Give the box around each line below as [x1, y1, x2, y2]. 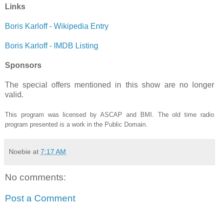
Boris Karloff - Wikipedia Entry [5, 22, 109, 30]
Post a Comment [5, 193, 75, 204]
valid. [5, 90, 23, 99]
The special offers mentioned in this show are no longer [5, 80, 214, 89]
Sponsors [5, 61, 42, 69]
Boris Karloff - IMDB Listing [5, 41, 98, 50]
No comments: [5, 172, 66, 182]
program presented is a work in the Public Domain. [5, 120, 148, 128]
